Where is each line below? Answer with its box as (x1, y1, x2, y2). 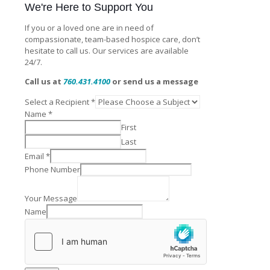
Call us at (25, 75, 63, 87)
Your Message (25, 192, 77, 204)
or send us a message (110, 75, 198, 87)
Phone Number (25, 163, 80, 175)
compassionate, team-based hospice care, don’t (25, 33, 200, 45)
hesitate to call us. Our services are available (25, 45, 189, 56)
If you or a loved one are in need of (25, 22, 154, 33)
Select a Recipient (25, 96, 91, 107)
